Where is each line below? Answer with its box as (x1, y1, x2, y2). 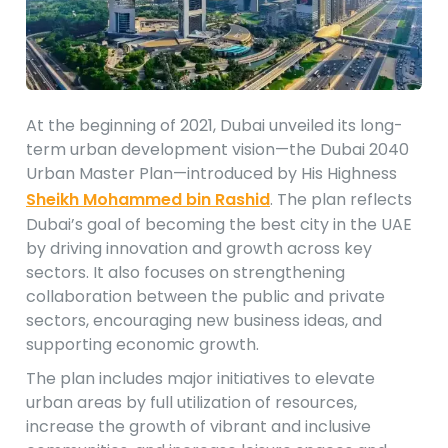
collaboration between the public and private (26, 285, 385, 309)
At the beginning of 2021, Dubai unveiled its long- (26, 114, 403, 138)
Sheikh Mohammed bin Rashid (26, 188, 270, 212)
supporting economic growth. (26, 333, 259, 357)
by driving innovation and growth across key (26, 237, 372, 261)
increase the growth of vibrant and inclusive (26, 415, 371, 439)
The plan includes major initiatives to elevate (26, 367, 375, 391)
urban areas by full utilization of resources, (26, 391, 357, 415)
